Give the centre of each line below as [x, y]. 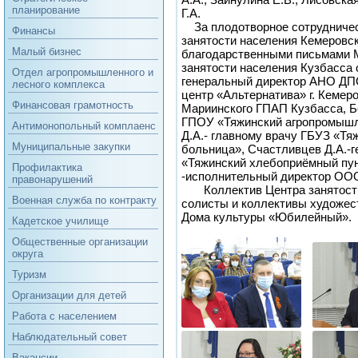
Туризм [29, 274]
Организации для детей [69, 295]
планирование [46, 10]
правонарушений [52, 179]
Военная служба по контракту [84, 200]
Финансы [34, 31]
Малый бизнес [47, 52]
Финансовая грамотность [73, 105]
